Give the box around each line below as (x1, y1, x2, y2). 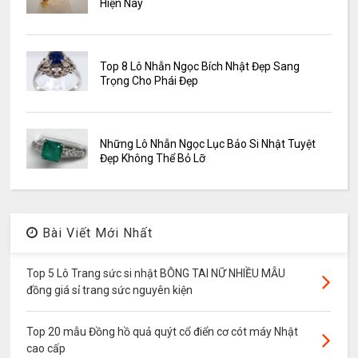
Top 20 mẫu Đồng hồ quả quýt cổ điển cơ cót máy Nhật (26, 325, 299, 339)
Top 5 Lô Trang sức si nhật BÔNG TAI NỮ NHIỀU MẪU (26, 267, 286, 280)
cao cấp (26, 342, 66, 356)
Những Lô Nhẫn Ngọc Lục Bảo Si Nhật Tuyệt (99, 137, 316, 151)
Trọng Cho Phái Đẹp (99, 74, 198, 88)
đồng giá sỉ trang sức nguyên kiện (26, 284, 193, 297)
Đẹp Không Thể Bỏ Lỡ (99, 152, 205, 165)
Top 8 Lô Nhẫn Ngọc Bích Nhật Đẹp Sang (99, 60, 300, 74)
